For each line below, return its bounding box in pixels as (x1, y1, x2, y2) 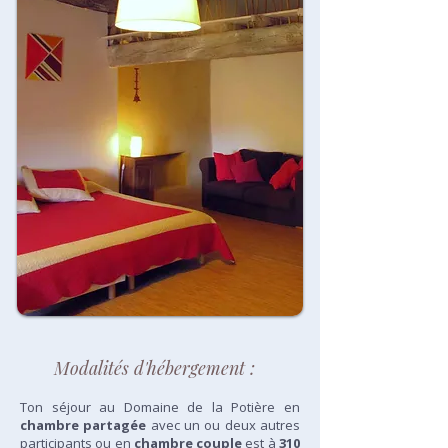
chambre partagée (20, 416, 147, 434)
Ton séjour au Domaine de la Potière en (20, 398, 300, 416)
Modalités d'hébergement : (54, 356, 260, 380)
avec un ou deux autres (146, 416, 301, 434)
